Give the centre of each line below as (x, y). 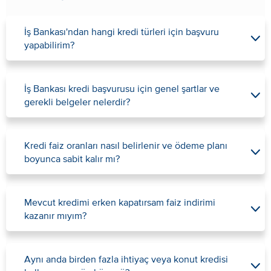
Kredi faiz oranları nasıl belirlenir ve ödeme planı (126, 145)
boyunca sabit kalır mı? (72, 158)
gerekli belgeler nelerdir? (77, 102)
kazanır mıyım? (55, 215)
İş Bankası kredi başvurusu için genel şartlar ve (122, 88)
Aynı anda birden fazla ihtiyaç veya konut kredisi (126, 259)
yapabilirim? (49, 45)
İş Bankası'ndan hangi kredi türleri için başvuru (122, 31)
